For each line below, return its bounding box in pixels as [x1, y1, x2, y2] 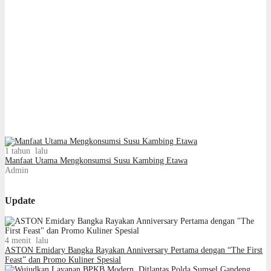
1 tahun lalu [5, 146, 48, 155]
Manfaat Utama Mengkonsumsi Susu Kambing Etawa [5, 155, 188, 165]
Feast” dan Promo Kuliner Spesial [5, 255, 121, 265]
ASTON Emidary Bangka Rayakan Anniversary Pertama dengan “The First [5, 246, 263, 255]
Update [5, 194, 35, 206]
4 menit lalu [5, 236, 48, 246]
